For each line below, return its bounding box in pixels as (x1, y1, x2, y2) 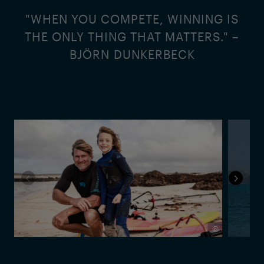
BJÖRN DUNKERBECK (69, 47, 195, 61)
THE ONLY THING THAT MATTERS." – (25, 29, 239, 44)
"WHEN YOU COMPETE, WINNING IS (25, 12, 239, 26)
